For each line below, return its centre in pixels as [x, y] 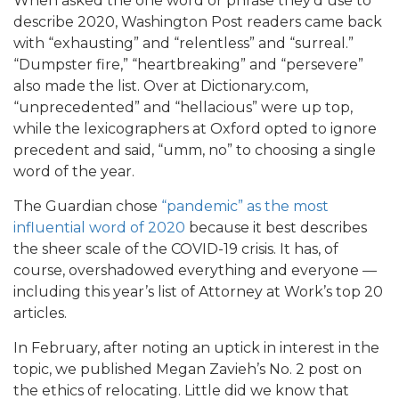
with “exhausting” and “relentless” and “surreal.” [183, 44]
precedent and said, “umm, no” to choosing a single [195, 151]
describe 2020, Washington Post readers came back [198, 22]
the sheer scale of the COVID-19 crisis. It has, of [176, 249]
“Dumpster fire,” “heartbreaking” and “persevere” [188, 65]
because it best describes [276, 228]
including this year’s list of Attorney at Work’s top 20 [198, 292]
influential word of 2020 [99, 228]
